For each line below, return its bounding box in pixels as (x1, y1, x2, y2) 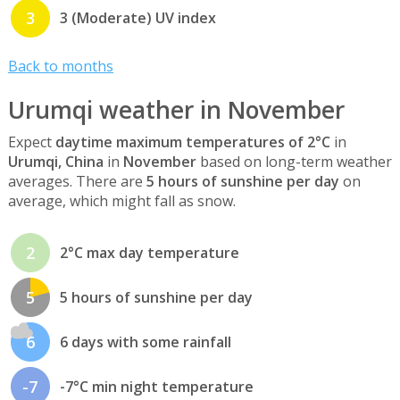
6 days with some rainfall (59, 332, 231, 353)
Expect (7, 131, 55, 152)
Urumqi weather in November (7, 94, 345, 127)
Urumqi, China (7, 151, 104, 171)
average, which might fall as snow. (7, 190, 236, 211)
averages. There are (7, 171, 146, 191)
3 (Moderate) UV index (59, 8, 216, 29)
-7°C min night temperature (59, 377, 254, 397)
